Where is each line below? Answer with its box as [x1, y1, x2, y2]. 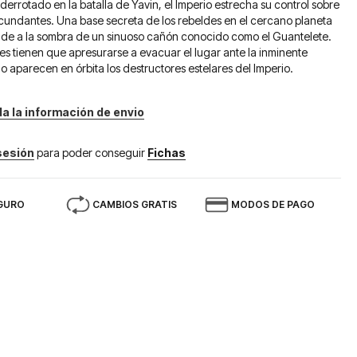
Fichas [147, 146, 186, 159]
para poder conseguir [37, 146, 148, 159]
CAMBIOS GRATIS [92, 198, 178, 210]
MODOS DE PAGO [231, 198, 316, 210]
